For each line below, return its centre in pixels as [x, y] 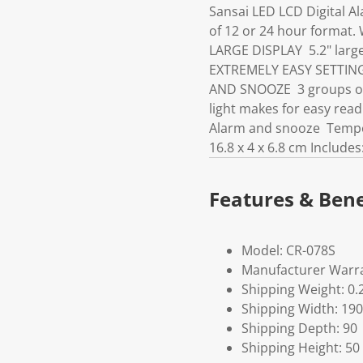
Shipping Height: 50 [301, 348]
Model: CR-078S [288, 251]
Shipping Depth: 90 [299, 329]
